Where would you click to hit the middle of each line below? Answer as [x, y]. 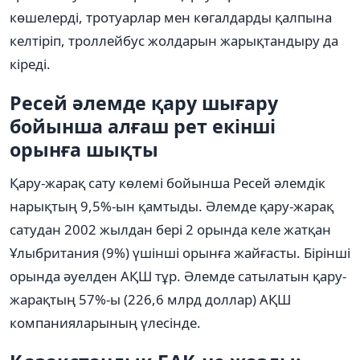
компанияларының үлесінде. [105, 322]
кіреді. [30, 63]
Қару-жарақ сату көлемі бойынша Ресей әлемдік [168, 182]
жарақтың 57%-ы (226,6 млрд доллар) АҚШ [150, 299]
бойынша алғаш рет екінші [143, 126]
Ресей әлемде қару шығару [144, 102]
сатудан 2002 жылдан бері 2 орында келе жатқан [170, 229]
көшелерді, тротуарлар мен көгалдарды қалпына [171, 17]
